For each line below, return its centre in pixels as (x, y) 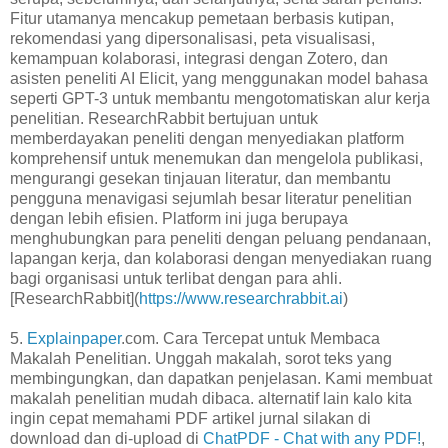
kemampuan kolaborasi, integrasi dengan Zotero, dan (199, 58)
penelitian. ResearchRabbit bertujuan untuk (164, 118)
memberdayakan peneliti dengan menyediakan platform (207, 138)
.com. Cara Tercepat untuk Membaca (250, 338)
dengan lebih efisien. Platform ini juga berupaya (179, 218)
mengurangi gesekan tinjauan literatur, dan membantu (200, 178)
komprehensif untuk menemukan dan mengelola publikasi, (216, 158)
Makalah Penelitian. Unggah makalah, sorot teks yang (201, 358)
